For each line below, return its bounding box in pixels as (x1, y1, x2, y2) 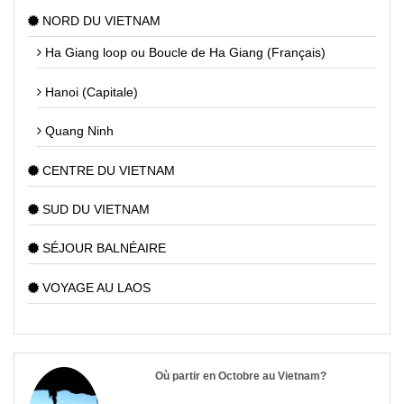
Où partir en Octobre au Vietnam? (155, 369, 327, 382)
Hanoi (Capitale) (41, 84, 138, 99)
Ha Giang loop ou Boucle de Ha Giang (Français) (41, 45, 326, 60)
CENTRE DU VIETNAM (39, 162, 175, 178)
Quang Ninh (41, 124, 114, 139)
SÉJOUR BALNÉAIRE (39, 241, 166, 256)
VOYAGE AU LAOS (39, 280, 151, 295)
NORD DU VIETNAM (39, 14, 161, 29)
